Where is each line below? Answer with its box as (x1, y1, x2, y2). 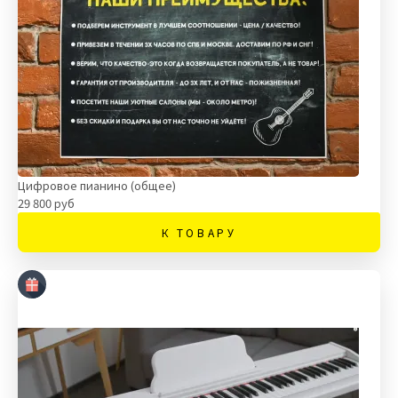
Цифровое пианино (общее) (18, 177, 176, 194)
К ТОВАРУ (161, 225, 237, 240)
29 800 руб (18, 195, 75, 211)
